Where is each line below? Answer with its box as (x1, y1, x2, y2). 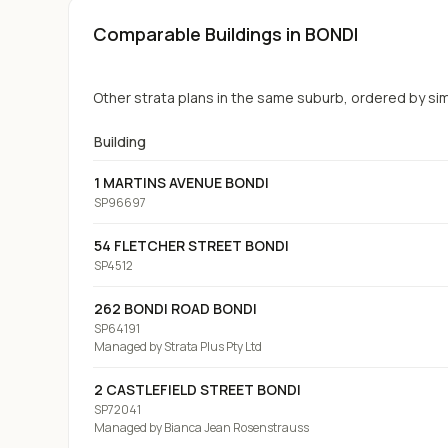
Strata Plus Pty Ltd (164, 338, 262, 355)
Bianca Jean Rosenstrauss (164, 419, 309, 436)
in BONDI (282, 22, 358, 46)
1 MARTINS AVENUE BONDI (94, 173, 269, 192)
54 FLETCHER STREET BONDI (94, 236, 289, 255)
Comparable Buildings (93, 22, 282, 46)
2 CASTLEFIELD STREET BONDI (94, 380, 301, 399)
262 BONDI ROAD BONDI (94, 299, 257, 318)
